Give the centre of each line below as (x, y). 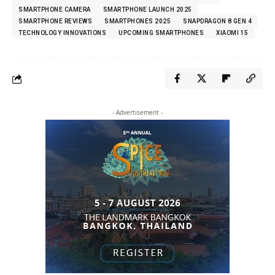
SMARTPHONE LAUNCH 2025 (147, 10)
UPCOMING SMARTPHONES (161, 33)
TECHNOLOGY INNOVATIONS (62, 33)
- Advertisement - (137, 113)
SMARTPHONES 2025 (137, 21)
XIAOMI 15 (232, 33)
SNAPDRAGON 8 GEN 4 (217, 21)
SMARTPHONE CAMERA (55, 10)
